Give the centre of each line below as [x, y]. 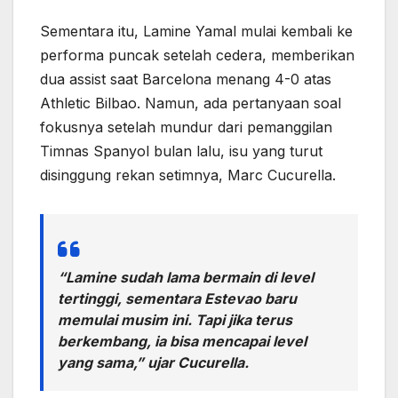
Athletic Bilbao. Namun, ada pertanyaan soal [191, 103]
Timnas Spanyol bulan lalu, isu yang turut [181, 151]
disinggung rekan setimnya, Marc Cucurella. [188, 175]
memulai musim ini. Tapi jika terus [175, 320]
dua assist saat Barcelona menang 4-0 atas [186, 80]
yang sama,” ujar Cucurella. [153, 363]
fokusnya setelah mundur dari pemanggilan [186, 127]
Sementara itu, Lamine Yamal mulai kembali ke [196, 32]
